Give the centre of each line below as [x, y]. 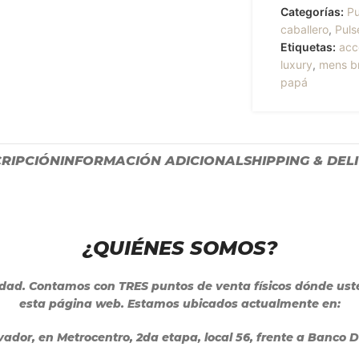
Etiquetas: [309, 47]
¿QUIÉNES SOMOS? [179, 248]
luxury [297, 65]
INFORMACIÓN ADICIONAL [151, 160]
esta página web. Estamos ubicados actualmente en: [179, 304]
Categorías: [313, 12]
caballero [305, 29]
